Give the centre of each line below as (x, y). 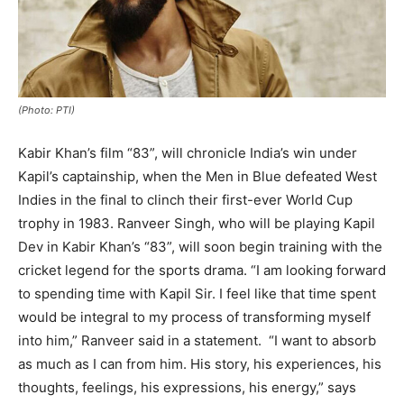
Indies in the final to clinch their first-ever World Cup (185, 199)
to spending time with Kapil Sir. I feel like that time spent (197, 293)
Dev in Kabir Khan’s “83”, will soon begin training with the (200, 246)
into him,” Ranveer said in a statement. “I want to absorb (197, 340)
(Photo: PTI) (46, 110)
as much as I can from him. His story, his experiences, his (200, 363)
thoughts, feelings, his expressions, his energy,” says (187, 387)
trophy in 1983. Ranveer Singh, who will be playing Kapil (197, 223)
